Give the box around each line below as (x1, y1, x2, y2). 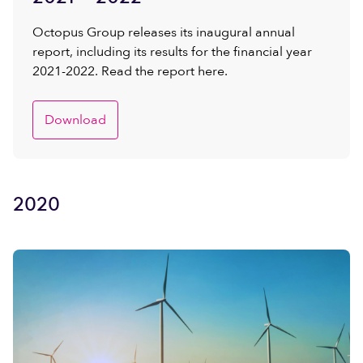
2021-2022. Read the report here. (32, 62, 228, 80)
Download (45, 111, 106, 129)
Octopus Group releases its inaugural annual (32, 23, 295, 41)
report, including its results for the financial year (32, 43, 312, 61)
